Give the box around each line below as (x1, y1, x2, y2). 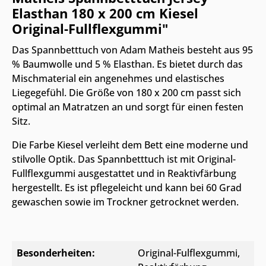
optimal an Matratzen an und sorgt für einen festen (12, 100, 243, 113)
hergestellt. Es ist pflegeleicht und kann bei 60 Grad (12, 180, 242, 194)
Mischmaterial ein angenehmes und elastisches (12, 71, 224, 85)
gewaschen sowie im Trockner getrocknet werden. (12, 195, 239, 208)
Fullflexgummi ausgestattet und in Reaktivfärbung (12, 166, 236, 180)
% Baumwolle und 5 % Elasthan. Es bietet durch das (12, 57, 243, 71)
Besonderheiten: (17, 246, 95, 259)
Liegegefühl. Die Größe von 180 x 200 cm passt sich (12, 85, 241, 99)
